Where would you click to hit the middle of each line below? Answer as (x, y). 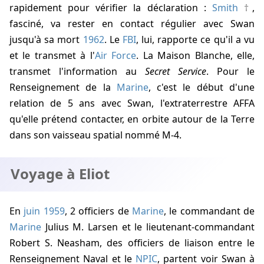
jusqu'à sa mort (46, 40)
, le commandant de (209, 211)
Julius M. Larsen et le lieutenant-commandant (148, 227)
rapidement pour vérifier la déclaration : (111, 8)
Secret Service (176, 72)
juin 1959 (44, 211)
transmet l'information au (77, 72)
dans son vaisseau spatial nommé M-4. (95, 135)
